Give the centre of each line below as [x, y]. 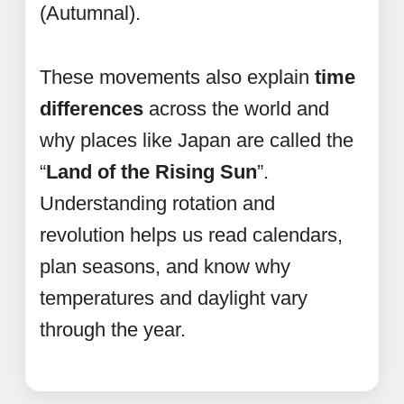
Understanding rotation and [157, 203]
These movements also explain [177, 77]
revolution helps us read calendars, [191, 234]
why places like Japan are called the [197, 140]
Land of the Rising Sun [151, 171]
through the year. [113, 329]
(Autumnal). [90, 14]
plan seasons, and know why [165, 266]
